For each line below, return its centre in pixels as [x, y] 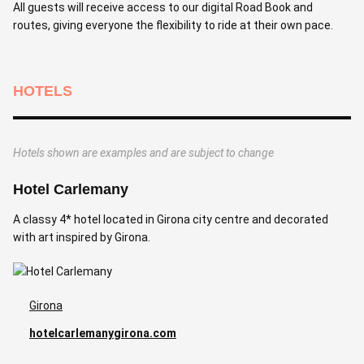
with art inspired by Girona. [82, 237]
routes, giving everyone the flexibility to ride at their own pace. [173, 25]
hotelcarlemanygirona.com [103, 333]
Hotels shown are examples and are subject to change [143, 152]
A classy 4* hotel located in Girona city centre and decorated [171, 219]
